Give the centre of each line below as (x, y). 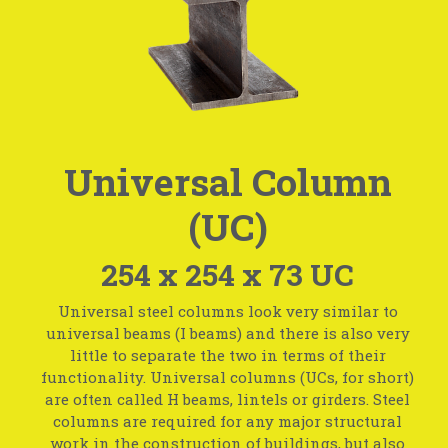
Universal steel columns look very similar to (227, 311)
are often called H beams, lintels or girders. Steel (228, 399)
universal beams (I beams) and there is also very (227, 333)
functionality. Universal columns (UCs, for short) (228, 377)
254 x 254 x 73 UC (228, 274)
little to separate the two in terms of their (227, 355)
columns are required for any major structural (228, 421)
